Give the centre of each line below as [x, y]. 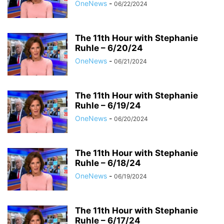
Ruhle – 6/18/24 [108, 163]
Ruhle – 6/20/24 [109, 48]
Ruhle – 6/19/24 [108, 105]
